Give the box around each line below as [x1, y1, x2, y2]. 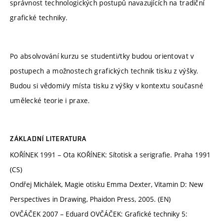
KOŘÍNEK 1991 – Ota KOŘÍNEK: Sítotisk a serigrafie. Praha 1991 [10, 149, 211, 159]
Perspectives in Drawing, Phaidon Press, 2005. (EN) [10, 194, 171, 204]
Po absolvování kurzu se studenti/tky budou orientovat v [10, 51, 194, 61]
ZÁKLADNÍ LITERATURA [10, 134, 87, 143]
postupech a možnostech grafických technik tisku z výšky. [10, 66, 199, 75]
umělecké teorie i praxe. [10, 95, 95, 105]
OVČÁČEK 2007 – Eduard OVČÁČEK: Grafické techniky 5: [10, 209, 187, 219]
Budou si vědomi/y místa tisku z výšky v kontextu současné [10, 80, 203, 90]
